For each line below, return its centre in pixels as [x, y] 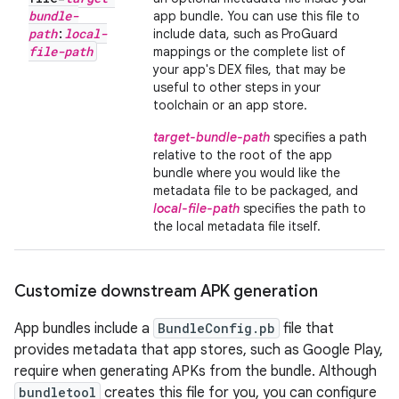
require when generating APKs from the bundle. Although [195, 371]
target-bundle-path [212, 137]
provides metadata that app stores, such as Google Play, [199, 350]
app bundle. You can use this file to [256, 16]
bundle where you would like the [247, 173]
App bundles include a [84, 329]
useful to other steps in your [237, 87]
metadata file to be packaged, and [256, 191]
